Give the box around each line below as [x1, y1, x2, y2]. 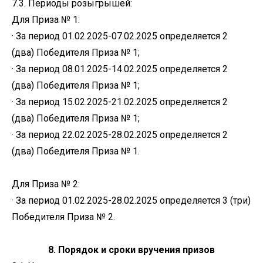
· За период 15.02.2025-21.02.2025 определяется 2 [12, 96, 228, 107]
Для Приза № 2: [12, 178, 80, 190]
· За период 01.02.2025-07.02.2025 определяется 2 [12, 31, 228, 42]
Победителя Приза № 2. [12, 211, 115, 222]
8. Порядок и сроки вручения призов [48, 244, 215, 255]
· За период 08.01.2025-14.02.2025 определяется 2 [12, 63, 228, 75]
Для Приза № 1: [12, 14, 80, 25]
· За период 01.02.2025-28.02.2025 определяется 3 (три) [12, 195, 251, 206]
